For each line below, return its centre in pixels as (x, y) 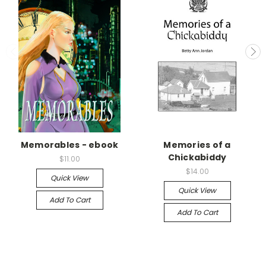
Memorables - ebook (69, 145)
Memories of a (197, 145)
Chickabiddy (197, 157)
